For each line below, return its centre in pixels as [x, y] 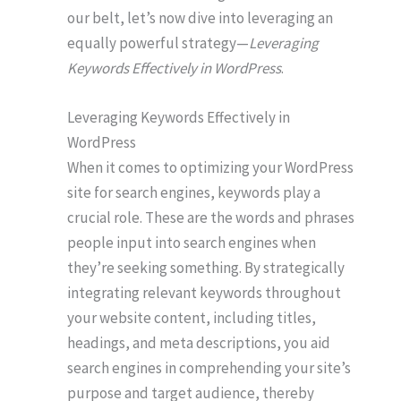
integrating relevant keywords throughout [204, 293]
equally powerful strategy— [158, 43]
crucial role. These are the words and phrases [211, 218]
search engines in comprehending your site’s [209, 368]
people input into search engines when [192, 243]
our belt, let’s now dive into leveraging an [200, 18]
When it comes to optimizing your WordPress [210, 168]
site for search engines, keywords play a [194, 193]
